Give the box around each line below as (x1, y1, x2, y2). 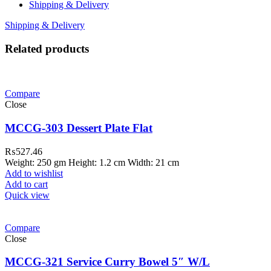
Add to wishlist (5, 168, 63, 178)
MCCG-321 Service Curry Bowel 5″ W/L (5, 255, 210, 269)
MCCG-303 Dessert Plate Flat (5, 122, 152, 135)
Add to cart (5, 178, 48, 189)
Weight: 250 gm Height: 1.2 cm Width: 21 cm (5, 157, 179, 168)
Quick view (5, 189, 50, 200)
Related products (5, 42, 89, 55)
